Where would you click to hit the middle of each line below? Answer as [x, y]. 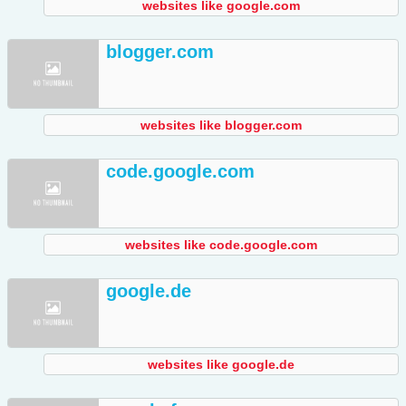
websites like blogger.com [221, 126]
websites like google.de [221, 365]
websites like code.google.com [221, 245]
